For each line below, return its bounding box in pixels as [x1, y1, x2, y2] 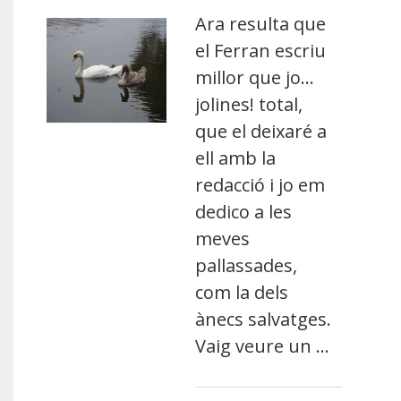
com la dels [195, 280, 289, 304]
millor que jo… [195, 65, 315, 90]
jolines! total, [195, 92, 303, 116]
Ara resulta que [195, 12, 327, 36]
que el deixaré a [195, 119, 328, 143]
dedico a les [195, 200, 293, 224]
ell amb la [195, 146, 277, 170]
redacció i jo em [195, 173, 326, 197]
